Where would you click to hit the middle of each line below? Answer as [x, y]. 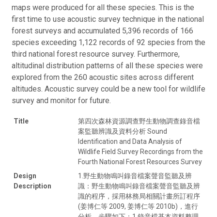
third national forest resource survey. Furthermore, [96, 54]
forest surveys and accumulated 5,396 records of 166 [102, 31]
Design [25, 176]
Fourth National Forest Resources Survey [140, 162]
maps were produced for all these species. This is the [103, 7]
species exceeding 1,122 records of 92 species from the [108, 42]
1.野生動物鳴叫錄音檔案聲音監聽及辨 [135, 176]
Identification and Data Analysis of [130, 141]
